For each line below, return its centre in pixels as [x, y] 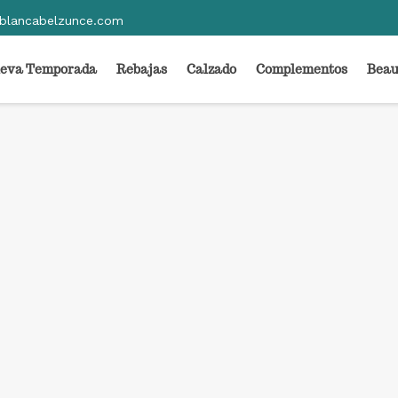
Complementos [302, 69]
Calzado [212, 69]
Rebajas [142, 69]
